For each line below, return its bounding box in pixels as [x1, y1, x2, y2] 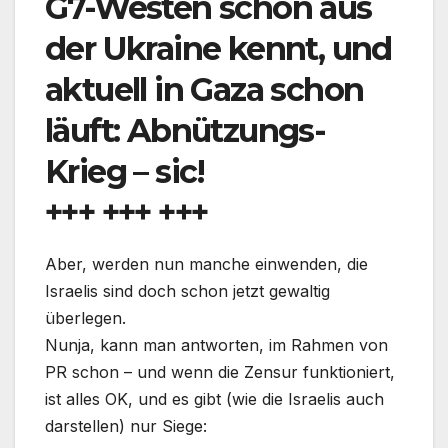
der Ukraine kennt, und [45, 29, 392, 69]
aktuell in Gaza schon [45, 70, 364, 110]
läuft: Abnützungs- [45, 111, 326, 151]
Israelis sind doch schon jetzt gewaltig [45, 281, 330, 302]
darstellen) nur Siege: [45, 416, 207, 437]
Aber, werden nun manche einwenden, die [45, 254, 368, 275]
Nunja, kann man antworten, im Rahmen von [45, 335, 388, 356]
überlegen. [45, 308, 126, 329]
